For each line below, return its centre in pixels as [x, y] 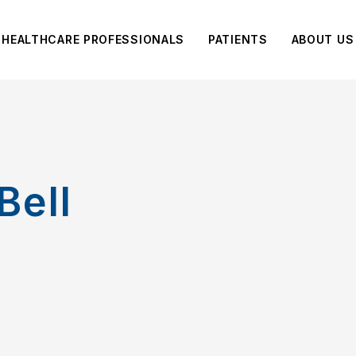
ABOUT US [323, 39]
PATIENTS [238, 39]
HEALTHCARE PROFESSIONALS [93, 39]
